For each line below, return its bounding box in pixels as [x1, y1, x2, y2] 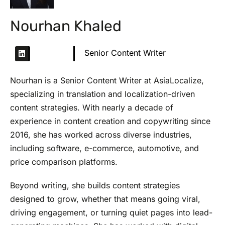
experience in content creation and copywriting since [10, 116, 210, 127]
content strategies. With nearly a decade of [10, 102, 173, 113]
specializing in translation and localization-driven [10, 89, 195, 99]
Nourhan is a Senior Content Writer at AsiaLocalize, [10, 75, 204, 86]
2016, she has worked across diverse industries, [10, 130, 192, 140]
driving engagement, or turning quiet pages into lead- [10, 207, 212, 218]
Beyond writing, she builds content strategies [10, 180, 180, 191]
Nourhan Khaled [10, 17, 122, 35]
